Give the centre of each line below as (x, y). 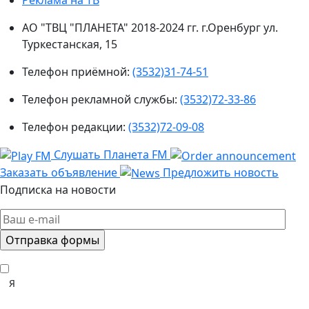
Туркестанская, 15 (70, 44)
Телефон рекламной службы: (101, 99)
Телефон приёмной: (77, 71)
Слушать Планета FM (111, 154)
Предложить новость (219, 172)
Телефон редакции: (75, 127)
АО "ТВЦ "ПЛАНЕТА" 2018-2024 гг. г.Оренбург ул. (150, 27)
